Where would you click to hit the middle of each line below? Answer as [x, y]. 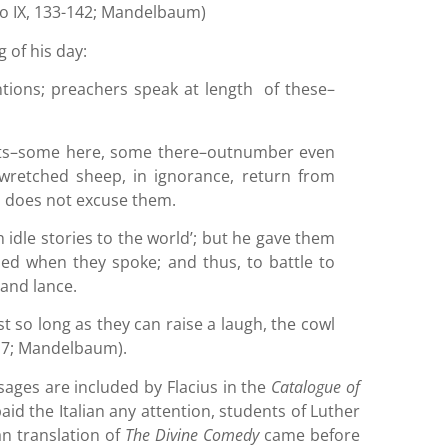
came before [310, 434]
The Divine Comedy [192, 434]
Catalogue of [316, 386]
